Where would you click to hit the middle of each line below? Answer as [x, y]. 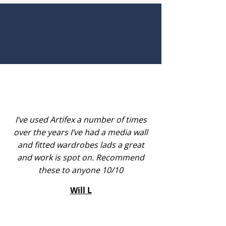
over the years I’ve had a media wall [81, 132]
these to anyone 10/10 [81, 170]
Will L [81, 190]
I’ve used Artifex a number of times [81, 120]
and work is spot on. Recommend [81, 157]
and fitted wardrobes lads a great [81, 145]
